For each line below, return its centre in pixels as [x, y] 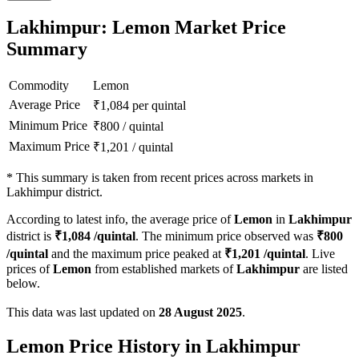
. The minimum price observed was [226, 236]
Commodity [39, 86]
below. [23, 284]
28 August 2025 [200, 313]
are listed [324, 269]
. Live [320, 254]
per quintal [159, 106]
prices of [30, 269]
